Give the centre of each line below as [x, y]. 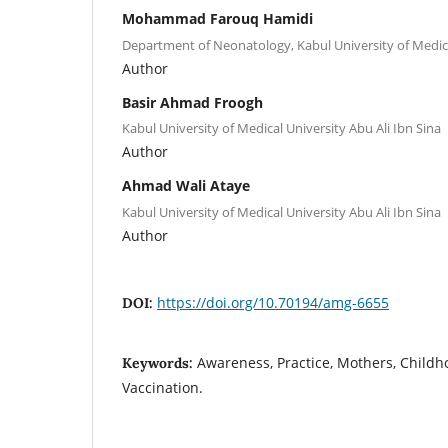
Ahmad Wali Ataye [186, 186]
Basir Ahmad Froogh [192, 102]
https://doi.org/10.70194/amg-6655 [273, 302]
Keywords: [159, 362]
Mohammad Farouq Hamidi [217, 19]
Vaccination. [162, 387]
